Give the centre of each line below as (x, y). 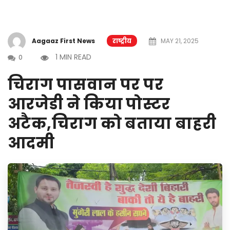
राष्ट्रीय (122, 41)
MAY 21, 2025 (179, 41)
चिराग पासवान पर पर (86, 85)
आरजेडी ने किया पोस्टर (89, 104)
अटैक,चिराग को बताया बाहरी (112, 124)
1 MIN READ (73, 57)
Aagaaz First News (63, 41)
